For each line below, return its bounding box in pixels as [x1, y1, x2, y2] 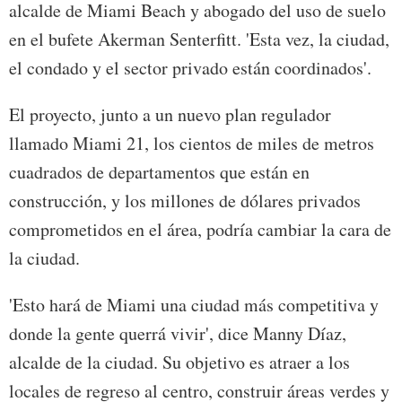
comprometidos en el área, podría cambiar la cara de [9, 217, 391, 242]
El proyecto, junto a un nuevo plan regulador [9, 102, 331, 127]
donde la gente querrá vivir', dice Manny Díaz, [9, 321, 346, 346]
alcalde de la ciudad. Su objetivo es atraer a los [9, 350, 350, 375]
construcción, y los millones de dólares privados [9, 188, 361, 214]
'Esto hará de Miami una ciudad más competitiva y [9, 293, 379, 318]
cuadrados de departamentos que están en [9, 160, 310, 185]
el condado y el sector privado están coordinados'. [9, 56, 371, 81]
